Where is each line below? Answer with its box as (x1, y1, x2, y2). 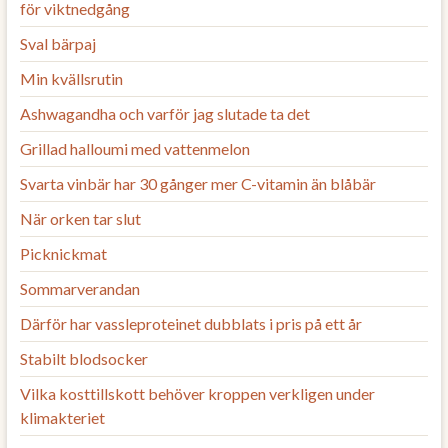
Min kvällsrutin (19, 68, 123, 88)
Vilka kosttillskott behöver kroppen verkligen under (19, 383, 375, 403)
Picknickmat (19, 243, 107, 263)
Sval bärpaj (19, 33, 96, 53)
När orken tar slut (19, 208, 141, 228)
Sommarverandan (19, 278, 140, 298)
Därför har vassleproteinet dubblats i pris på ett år (19, 313, 362, 333)
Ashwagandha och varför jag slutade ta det (19, 103, 310, 123)
